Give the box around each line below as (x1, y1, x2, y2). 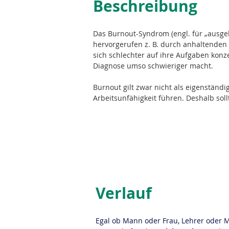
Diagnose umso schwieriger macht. (93, 61, 213, 71)
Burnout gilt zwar (93, 82, 154, 92)
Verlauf (96, 182, 152, 203)
